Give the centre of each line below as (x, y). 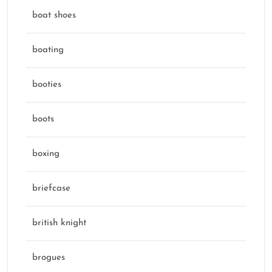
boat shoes (54, 16)
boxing (46, 154)
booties (47, 85)
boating (48, 50)
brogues (49, 258)
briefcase (51, 189)
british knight (59, 223)
